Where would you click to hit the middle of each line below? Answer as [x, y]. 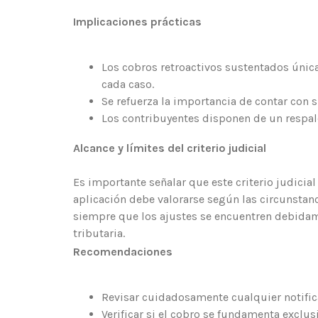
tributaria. [99, 234]
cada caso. [128, 84]
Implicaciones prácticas [137, 22]
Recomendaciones [123, 252]
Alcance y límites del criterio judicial [170, 148]
